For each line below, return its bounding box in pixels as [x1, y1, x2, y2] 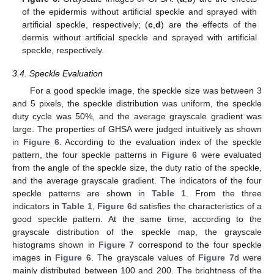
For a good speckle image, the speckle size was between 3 [29, 85, 262, 95]
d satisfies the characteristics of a [131, 201, 262, 211]
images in [12, 252, 55, 262]
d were [234, 252, 262, 262]
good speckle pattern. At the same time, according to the [12, 213, 262, 224]
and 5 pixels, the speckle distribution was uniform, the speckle [12, 98, 262, 108]
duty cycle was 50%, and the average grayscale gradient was [12, 111, 262, 121]
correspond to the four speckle [134, 239, 262, 250]
